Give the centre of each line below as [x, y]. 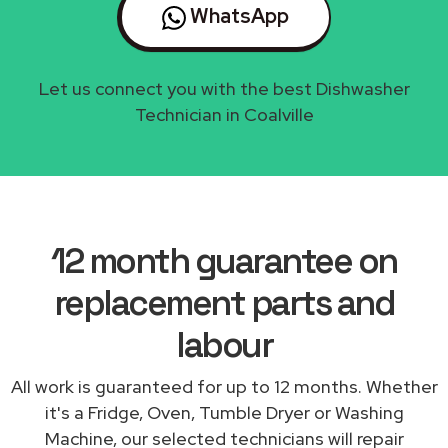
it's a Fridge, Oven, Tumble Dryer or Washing [224, 412]
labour [224, 344]
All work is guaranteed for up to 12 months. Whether [224, 386]
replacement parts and [224, 302]
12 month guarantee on [224, 260]
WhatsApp [237, 15]
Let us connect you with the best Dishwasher [224, 88]
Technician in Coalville [224, 114]
